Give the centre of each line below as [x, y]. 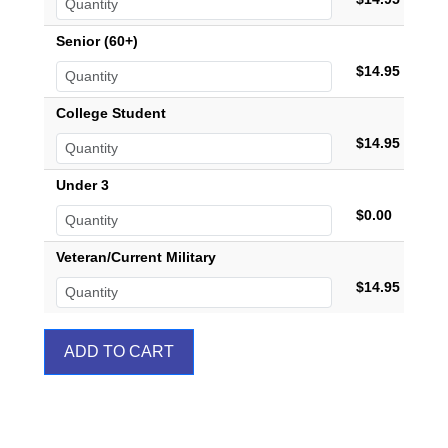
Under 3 [82, 185]
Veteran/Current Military [136, 257]
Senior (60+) [97, 41]
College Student [111, 113]
